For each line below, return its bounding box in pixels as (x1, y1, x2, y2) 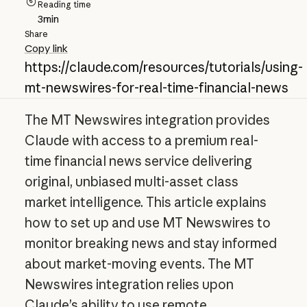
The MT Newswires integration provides (24, 111, 270, 128)
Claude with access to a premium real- (24, 132, 258, 149)
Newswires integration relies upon (24, 275, 234, 293)
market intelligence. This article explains (24, 193, 267, 210)
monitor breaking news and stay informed (24, 234, 277, 251)
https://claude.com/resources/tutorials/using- (24, 58, 303, 75)
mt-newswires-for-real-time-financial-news (24, 79, 288, 96)
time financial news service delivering (24, 152, 252, 169)
